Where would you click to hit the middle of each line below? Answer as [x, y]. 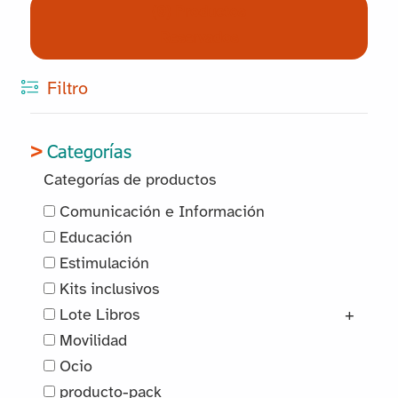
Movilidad [92, 341]
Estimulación [103, 264]
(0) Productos [199, 13]
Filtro [67, 90]
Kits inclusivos [107, 290]
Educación [94, 238]
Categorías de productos [130, 181]
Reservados [199, 39]
